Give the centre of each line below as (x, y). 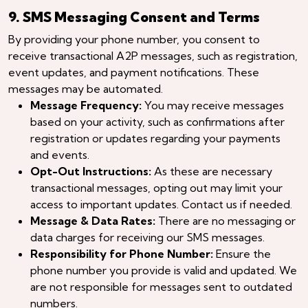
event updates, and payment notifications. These (134, 72)
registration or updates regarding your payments (155, 138)
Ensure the (242, 253)
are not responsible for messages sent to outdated (161, 286)
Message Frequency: (86, 105)
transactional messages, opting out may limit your (156, 187)
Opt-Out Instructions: (91, 171)
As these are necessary (212, 171)
